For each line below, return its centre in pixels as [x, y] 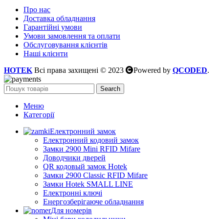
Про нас [37, 10]
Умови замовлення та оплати [72, 36]
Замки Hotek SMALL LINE [88, 184]
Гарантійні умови [53, 27]
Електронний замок [83, 131]
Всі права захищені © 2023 [79, 70]
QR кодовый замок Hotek [85, 167]
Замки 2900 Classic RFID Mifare [95, 175]
